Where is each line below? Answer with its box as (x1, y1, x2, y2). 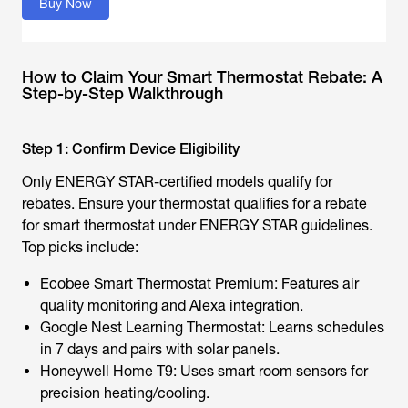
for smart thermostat (22, 217, 155, 234)
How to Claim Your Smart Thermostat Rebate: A (22, 67, 382, 87)
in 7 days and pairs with (40, 341, 197, 358)
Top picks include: (22, 239, 138, 256)
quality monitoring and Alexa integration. (40, 297, 303, 314)
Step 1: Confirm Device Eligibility (22, 140, 240, 158)
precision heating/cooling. (40, 384, 209, 402)
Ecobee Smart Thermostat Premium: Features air (40, 275, 359, 292)
